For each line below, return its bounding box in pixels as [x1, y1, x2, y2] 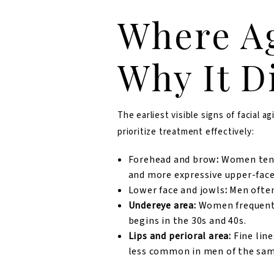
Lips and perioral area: [128, 229, 231, 243]
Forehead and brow [128, 153, 217, 167]
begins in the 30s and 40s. [128, 214, 246, 228]
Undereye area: [128, 199, 196, 213]
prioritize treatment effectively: [117, 125, 254, 139]
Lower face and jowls [128, 183, 225, 198]
